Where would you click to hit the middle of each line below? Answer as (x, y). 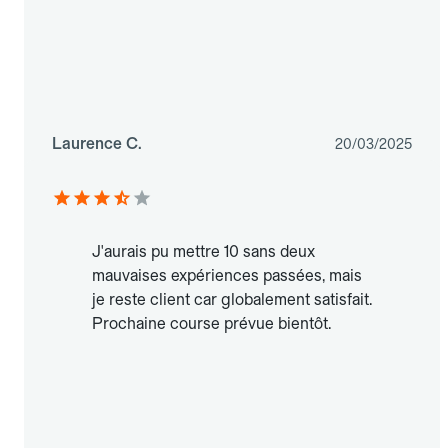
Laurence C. (97, 144)
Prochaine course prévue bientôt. (211, 324)
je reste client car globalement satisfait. (232, 300)
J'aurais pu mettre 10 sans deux (203, 252)
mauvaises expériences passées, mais (227, 276)
